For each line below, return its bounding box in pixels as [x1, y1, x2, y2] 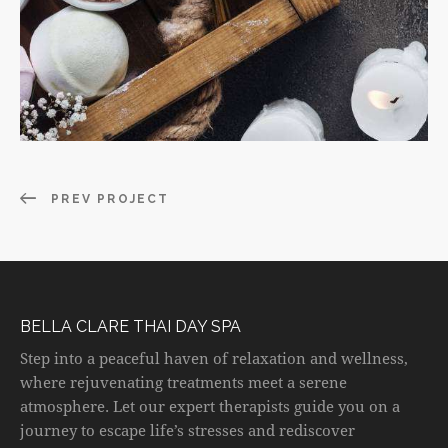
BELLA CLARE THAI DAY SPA [20, 316, 241, 336]
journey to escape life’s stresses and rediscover [20, 419, 355, 440]
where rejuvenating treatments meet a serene [20, 371, 347, 392]
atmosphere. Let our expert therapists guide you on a [20, 395, 400, 416]
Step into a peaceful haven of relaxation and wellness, [20, 347, 408, 368]
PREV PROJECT [51, 192, 170, 207]
